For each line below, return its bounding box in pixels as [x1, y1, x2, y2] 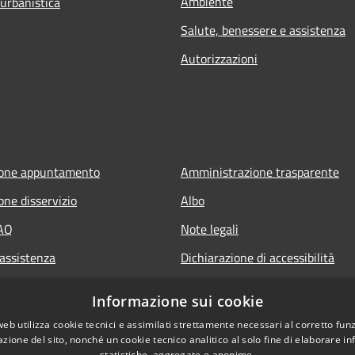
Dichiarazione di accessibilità [181, 247, 334, 267]
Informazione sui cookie [91, 292, 264, 311]
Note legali [181, 219, 239, 239]
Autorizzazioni [181, 48, 258, 68]
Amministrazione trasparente [181, 162, 339, 181]
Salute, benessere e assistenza [181, 20, 345, 40]
